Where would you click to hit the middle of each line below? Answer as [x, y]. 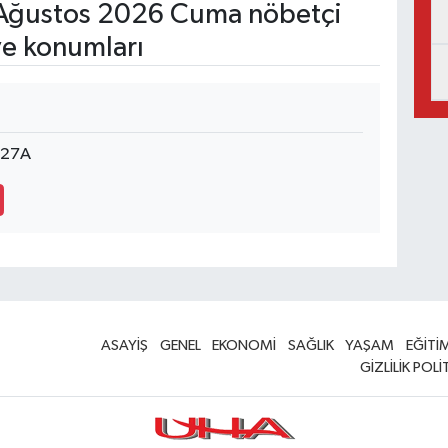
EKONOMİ [244, 346]
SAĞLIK [310, 346]
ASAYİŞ [125, 346]
